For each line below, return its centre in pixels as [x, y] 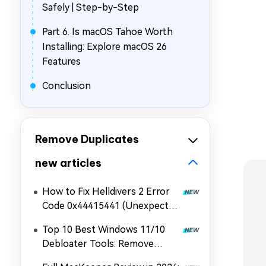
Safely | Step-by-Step [91, 7]
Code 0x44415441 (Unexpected [111, 206]
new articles [68, 163]
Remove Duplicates [87, 139]
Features [61, 61]
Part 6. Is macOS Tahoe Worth [107, 32]
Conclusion [66, 86]
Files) [53, 234]
